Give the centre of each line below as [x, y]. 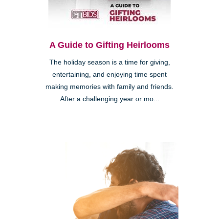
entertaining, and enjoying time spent [109, 74]
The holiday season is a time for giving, [109, 62]
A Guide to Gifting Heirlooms [109, 45]
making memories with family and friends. [109, 87]
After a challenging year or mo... [109, 99]
